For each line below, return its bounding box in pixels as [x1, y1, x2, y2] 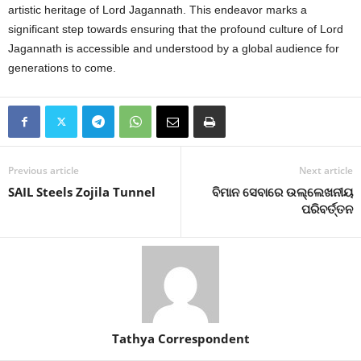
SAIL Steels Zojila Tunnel [8, 183, 156, 200]
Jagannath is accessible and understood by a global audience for [8, 41, 339, 55]
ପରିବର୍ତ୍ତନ [301, 200, 353, 217]
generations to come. [8, 60, 116, 74]
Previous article [8, 163, 79, 177]
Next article [299, 163, 353, 177]
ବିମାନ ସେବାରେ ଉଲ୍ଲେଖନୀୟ [212, 183, 353, 200]
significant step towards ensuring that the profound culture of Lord [8, 22, 343, 35]
